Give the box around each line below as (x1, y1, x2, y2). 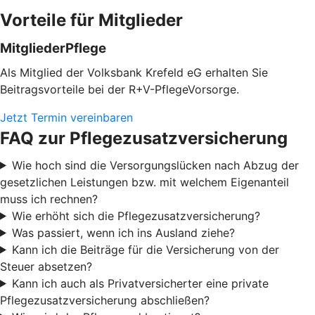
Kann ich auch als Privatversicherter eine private (11, 276, 269, 290)
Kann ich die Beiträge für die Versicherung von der (11, 242, 279, 257)
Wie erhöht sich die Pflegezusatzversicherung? (11, 208, 260, 223)
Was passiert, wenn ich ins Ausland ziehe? (11, 225, 235, 240)
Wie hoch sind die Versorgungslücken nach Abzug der (11, 157, 299, 172)
